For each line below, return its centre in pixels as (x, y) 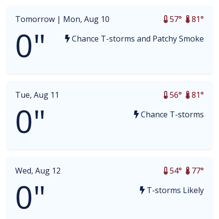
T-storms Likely (174, 190)
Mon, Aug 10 (86, 19)
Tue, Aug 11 (37, 95)
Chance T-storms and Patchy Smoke (137, 39)
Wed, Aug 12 (38, 171)
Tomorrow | (39, 19)
